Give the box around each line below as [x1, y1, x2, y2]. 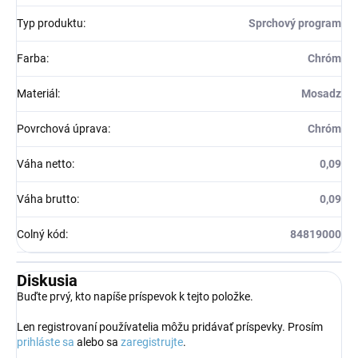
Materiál [17, 86, 58, 100]
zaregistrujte [121, 335, 183, 348]
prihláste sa [17, 335, 74, 348]
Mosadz [301, 86, 341, 100]
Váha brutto [17, 192, 77, 205]
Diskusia [17, 270, 78, 290]
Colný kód [17, 227, 66, 241]
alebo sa [74, 335, 121, 348]
